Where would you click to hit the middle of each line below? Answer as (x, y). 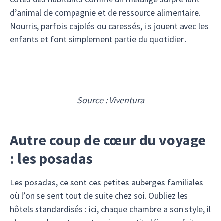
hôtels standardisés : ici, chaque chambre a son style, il (110, 209)
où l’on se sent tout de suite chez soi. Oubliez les (99, 196)
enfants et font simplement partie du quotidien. (98, 39)
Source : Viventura (110, 100)
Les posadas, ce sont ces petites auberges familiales (107, 182)
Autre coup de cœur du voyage (108, 140)
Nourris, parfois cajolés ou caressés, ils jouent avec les (109, 26)
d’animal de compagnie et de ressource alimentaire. (105, 13)
